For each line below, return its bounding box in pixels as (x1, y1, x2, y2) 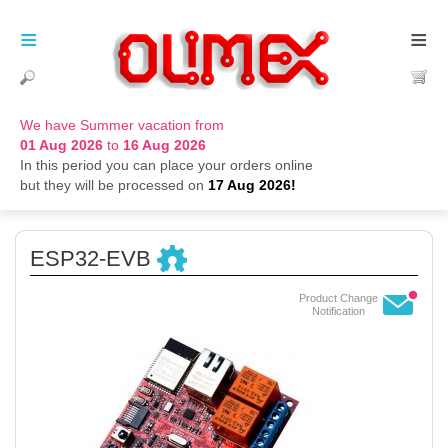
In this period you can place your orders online (20, 157, 313, 173)
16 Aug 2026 (123, 137, 206, 153)
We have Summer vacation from (20, 117, 224, 133)
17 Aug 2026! (208, 177, 296, 193)
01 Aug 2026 (20, 137, 103, 153)
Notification (311, 305, 365, 317)
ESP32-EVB (30, 246, 151, 271)
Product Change (298, 292, 378, 304)
